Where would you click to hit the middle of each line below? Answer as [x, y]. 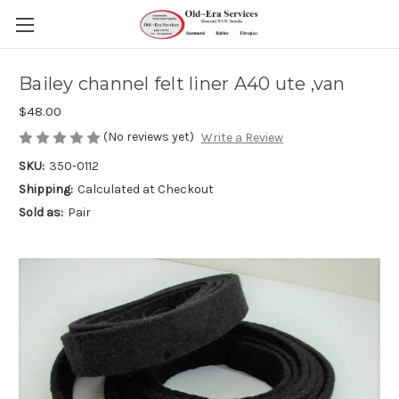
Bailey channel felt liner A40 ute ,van [182, 84]
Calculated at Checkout [145, 190]
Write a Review [242, 138]
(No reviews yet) [149, 137]
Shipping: [46, 190]
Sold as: [41, 213]
